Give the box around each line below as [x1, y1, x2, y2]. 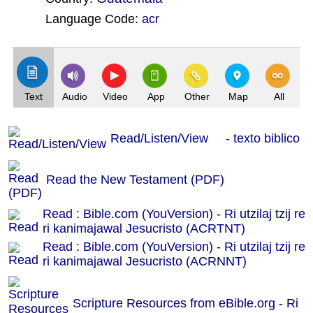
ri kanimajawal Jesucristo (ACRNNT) [43, 254, 247, 268]
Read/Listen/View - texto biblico [110, 131, 300, 145]
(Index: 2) [59, 28, 105, 40]
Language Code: [45, 12, 142, 26]
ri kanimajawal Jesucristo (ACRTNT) [43, 221, 245, 235]
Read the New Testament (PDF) [46, 173, 224, 187]
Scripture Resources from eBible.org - [73, 296, 286, 310]
